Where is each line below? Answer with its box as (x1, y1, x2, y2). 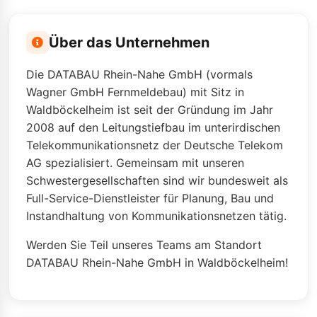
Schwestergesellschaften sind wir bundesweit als (26, 173, 288, 188)
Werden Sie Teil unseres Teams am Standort (26, 238, 262, 252)
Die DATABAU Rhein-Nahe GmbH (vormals (26, 67, 253, 81)
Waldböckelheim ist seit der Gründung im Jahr (26, 103, 273, 117)
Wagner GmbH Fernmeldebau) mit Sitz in (26, 85, 244, 99)
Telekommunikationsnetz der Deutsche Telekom (26, 138, 283, 152)
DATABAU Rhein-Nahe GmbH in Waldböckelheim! (26, 255, 288, 270)
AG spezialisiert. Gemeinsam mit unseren (26, 156, 244, 170)
